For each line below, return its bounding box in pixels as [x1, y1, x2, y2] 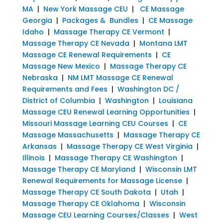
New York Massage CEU [43, 3, 128, 14]
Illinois [22, 152, 45, 163]
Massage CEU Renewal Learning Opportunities [22, 107, 190, 117]
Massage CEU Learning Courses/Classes [22, 210, 171, 220]
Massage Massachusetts [22, 129, 113, 140]
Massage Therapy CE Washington [54, 152, 177, 163]
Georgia [22, 15, 52, 25]
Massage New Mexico [22, 61, 100, 71]
